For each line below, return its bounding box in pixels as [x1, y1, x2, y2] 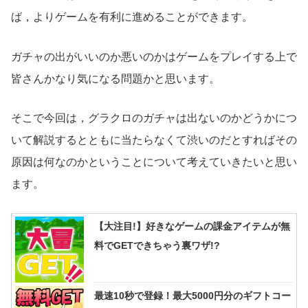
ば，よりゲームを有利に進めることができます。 [11, 11, 253, 23]
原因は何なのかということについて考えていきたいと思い [11, 156, 297, 168]
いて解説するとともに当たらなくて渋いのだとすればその [11, 134, 297, 146]
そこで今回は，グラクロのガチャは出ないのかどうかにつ [11, 112, 297, 124]
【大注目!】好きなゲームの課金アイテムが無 [94, 220, 290, 232]
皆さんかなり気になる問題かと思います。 [11, 72, 220, 85]
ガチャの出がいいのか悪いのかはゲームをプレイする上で [11, 50, 297, 63]
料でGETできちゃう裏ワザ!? [94, 239, 220, 251]
